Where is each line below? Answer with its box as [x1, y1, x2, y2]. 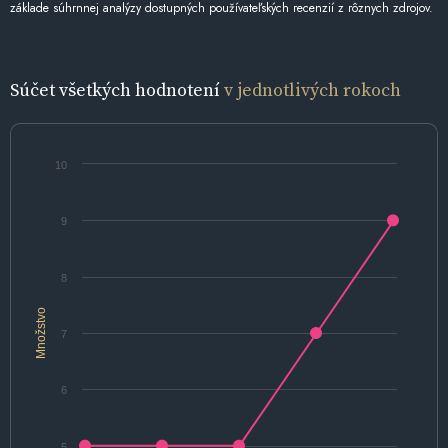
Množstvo [34, 306, 48, 359]
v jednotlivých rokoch [224, 77, 401, 102]
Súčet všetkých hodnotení [10, 77, 224, 102]
